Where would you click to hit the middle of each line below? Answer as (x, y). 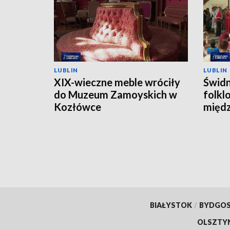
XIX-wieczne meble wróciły (117, 82)
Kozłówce (78, 107)
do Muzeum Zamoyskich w (116, 94)
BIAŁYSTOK (171, 205)
